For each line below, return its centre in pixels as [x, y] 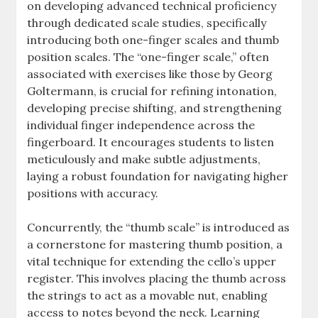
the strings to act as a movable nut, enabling [148, 295]
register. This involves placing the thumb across [157, 278]
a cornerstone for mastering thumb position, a [155, 244]
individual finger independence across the [141, 125]
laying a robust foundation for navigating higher [158, 176]
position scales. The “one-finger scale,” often [148, 56]
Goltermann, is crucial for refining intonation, [152, 91]
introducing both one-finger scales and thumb [153, 39]
